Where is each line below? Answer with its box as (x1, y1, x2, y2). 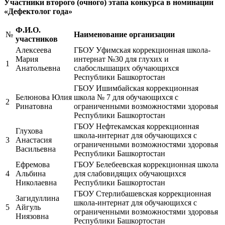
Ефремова (16, 160, 50, 169)
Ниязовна (16, 211, 49, 220)
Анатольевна (16, 63, 60, 72)
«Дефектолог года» (4, 7, 72, 16)
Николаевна (16, 178, 57, 187)
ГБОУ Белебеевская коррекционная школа (74, 160, 218, 169)
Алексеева (16, 45, 51, 54)
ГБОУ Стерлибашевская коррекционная (74, 189, 211, 198)
